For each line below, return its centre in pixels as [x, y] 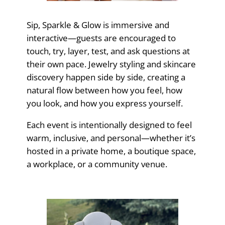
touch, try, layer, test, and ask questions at [108, 51]
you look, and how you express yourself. [104, 103]
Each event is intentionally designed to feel [109, 125]
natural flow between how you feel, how [104, 90]
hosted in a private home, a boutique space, [111, 151]
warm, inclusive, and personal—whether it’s [111, 138]
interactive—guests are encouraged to [101, 38]
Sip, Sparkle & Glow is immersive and [98, 25]
